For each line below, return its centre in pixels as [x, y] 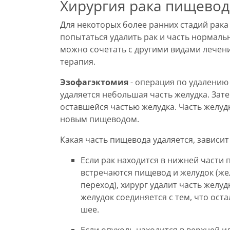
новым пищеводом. [100, 119]
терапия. [78, 62]
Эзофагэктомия [94, 82]
